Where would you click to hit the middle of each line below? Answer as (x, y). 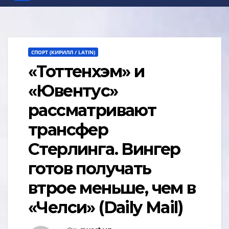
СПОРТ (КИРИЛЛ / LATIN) (63, 52)
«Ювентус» (73, 91)
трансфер (68, 130)
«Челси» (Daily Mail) (105, 208)
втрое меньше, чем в (112, 188)
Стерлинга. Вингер (104, 149)
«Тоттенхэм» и (86, 72)
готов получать (90, 169)
